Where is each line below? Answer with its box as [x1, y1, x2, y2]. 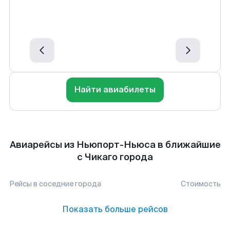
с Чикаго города [77, 151, 153, 163]
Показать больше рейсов [62, 204, 168, 215]
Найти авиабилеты [74, 84, 156, 95]
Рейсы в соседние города [9, 179, 101, 188]
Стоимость [181, 179, 221, 188]
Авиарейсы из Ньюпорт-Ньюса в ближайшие [9, 139, 221, 151]
